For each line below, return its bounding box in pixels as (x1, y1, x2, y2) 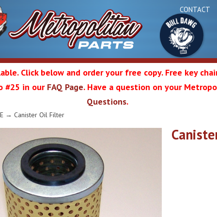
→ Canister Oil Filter (3, 110, 64, 119)
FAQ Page (47, 81, 83, 93)
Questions (87, 96, 126, 107)
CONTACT (180, 4, 210, 14)
